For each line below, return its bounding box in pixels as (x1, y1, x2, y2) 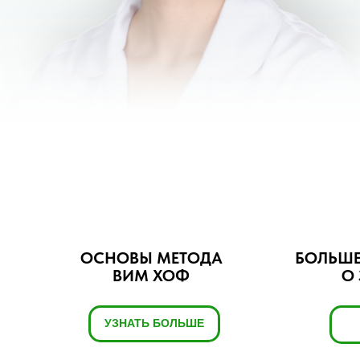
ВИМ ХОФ (112, 266, 190, 285)
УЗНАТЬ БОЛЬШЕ (104, 317, 204, 329)
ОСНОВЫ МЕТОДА (80, 248, 223, 268)
